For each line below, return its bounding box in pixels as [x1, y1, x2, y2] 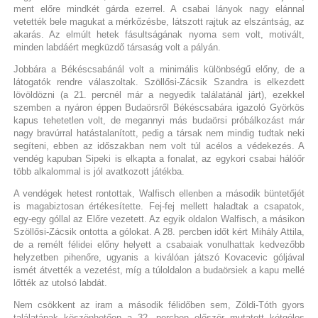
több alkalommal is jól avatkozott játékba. [13, 165, 185, 177]
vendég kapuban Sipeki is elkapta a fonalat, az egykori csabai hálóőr [13, 153, 305, 164]
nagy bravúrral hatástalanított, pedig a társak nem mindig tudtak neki [13, 127, 305, 138]
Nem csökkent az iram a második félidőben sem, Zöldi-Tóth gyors [13, 299, 305, 310]
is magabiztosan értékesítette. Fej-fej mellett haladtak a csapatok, [13, 200, 305, 212]
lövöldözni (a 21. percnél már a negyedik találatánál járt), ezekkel [13, 89, 305, 100]
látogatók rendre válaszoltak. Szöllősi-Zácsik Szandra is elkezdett [13, 76, 305, 87]
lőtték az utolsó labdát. [13, 277, 107, 288]
